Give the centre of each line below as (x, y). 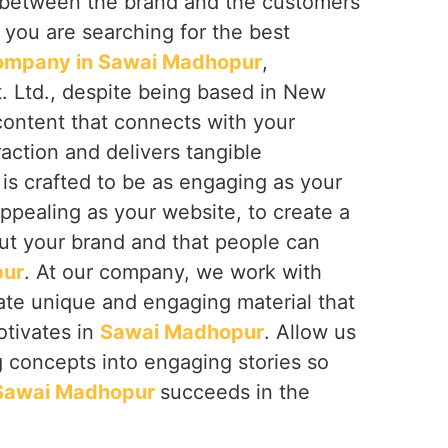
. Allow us (310, 332)
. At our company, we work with (173, 272)
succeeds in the (235, 392)
